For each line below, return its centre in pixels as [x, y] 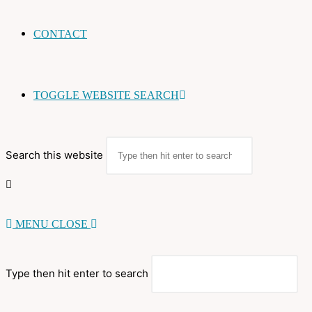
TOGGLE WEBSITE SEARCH [106, 95]
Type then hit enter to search [77, 273]
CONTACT [60, 34]
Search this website [54, 155]
